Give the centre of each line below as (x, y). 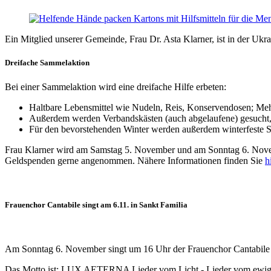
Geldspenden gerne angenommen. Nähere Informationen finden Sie (135, 160)
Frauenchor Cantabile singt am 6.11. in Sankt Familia (96, 204)
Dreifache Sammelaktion (47, 63)
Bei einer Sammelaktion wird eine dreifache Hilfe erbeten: (116, 87)
